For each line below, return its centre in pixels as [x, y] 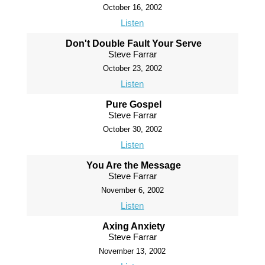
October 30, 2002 [132, 129]
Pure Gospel [134, 104]
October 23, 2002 [132, 68]
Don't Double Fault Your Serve [134, 43]
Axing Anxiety [134, 226]
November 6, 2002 [132, 190]
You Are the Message [134, 165]
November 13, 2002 [132, 251]
